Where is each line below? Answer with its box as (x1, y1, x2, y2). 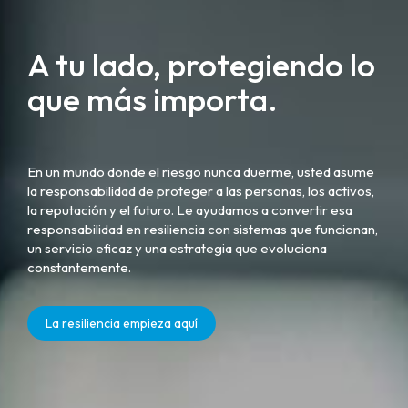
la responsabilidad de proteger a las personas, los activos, (27, 182, 374, 199)
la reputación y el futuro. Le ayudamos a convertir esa (27, 201, 352, 219)
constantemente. (27, 259, 131, 276)
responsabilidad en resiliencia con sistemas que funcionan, (27, 220, 378, 238)
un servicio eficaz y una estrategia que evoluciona (27, 240, 327, 257)
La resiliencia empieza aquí (46, 315, 198, 331)
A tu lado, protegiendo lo (27, 45, 375, 85)
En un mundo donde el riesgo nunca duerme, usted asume (27, 163, 374, 180)
